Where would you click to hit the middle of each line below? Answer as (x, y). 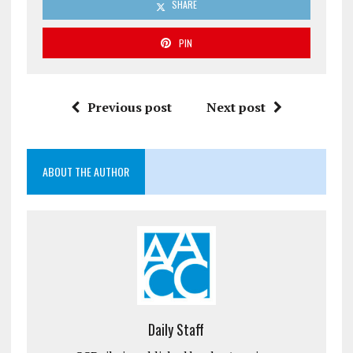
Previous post (129, 107)
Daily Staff (176, 329)
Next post (236, 107)
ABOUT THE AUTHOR (85, 171)
